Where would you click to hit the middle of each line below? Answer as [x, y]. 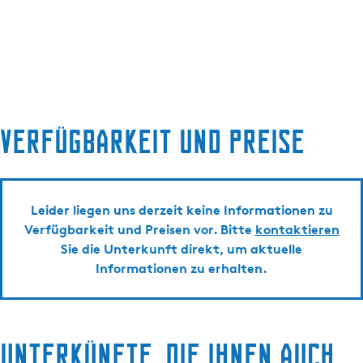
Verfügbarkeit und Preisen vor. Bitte [139, 230]
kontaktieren [297, 230]
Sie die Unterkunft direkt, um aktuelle [181, 249]
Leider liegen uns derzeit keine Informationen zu [181, 210]
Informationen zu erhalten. [181, 269]
